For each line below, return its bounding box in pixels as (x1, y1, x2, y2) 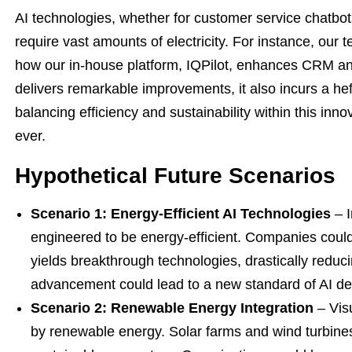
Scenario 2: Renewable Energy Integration (31, 300, 313, 316)
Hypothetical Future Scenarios (15, 163, 335, 188)
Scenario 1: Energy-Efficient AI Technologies (31, 206, 331, 222)
